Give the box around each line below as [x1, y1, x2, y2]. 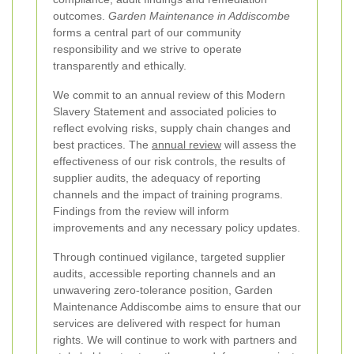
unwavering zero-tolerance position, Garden [53, 283, 273, 296]
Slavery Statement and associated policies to [53, 104, 277, 118]
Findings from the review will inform [53, 204, 229, 217]
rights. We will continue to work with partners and [53, 333, 297, 346]
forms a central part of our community [53, 25, 241, 39]
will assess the [221, 137, 296, 151]
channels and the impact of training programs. [53, 187, 283, 201]
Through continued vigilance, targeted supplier [53, 250, 285, 263]
